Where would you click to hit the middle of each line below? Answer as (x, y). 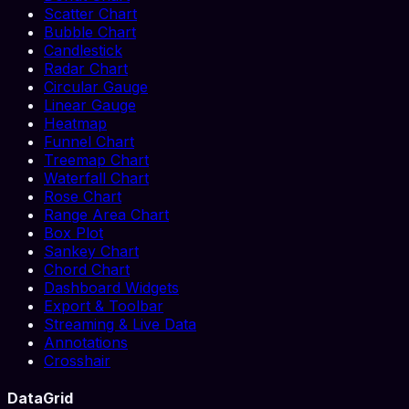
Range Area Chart (106, 215)
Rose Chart (83, 197)
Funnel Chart (89, 142)
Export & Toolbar (104, 306)
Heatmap (75, 124)
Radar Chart (86, 69)
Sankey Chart (91, 252)
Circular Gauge (96, 87)
